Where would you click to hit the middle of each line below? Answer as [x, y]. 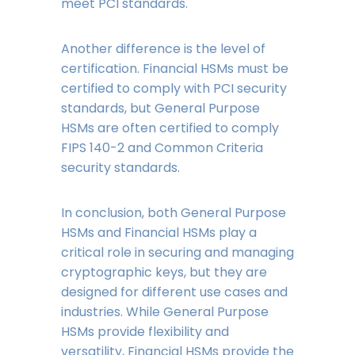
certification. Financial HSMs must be [174, 69]
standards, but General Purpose [160, 109]
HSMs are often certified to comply [170, 128]
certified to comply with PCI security [174, 89]
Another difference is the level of [163, 49]
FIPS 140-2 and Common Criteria [162, 148]
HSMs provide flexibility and [145, 332]
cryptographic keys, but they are [164, 273]
